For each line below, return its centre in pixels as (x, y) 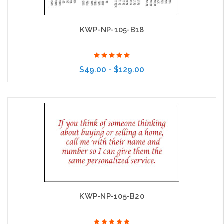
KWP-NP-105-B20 (112, 197)
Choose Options (103, 104)
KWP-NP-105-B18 (112, 30)
